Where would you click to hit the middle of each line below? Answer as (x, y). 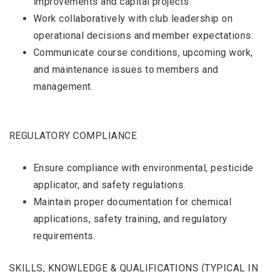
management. (63, 87)
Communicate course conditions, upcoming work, (143, 53)
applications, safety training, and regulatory (131, 219)
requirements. (65, 236)
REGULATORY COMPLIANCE (73, 136)
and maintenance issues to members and (126, 70)
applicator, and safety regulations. (110, 185)
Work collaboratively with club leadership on (133, 19)
